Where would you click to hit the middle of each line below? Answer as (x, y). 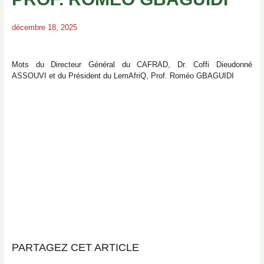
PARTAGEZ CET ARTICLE (76, 247)
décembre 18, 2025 (45, 27)
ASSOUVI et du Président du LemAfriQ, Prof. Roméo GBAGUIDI (123, 76)
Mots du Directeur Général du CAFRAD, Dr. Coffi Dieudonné (132, 65)
